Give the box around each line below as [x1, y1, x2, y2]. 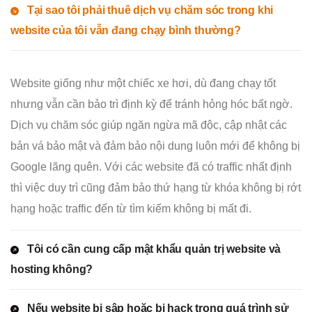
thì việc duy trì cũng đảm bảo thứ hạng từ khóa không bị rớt [10, 182, 301, 194]
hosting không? [10, 263, 93, 276]
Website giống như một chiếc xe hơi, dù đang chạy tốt [10, 77, 276, 90]
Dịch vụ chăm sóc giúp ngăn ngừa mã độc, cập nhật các [10, 119, 287, 132]
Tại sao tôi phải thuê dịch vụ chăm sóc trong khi [26, 4, 274, 17]
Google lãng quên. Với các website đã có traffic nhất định [10, 161, 292, 173]
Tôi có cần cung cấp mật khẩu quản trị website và [26, 243, 281, 256]
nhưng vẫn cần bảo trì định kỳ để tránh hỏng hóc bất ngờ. [10, 98, 292, 111]
